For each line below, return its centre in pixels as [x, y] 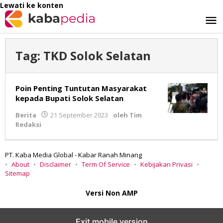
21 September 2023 [79, 115]
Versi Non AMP [111, 193]
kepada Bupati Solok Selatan [69, 98]
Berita [26, 115]
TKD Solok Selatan [97, 56]
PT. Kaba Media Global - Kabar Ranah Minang [73, 155]
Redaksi [28, 124]
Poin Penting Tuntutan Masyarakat [81, 88]
